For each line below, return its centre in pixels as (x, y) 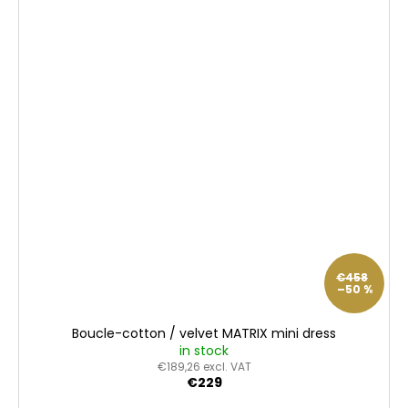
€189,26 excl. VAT (204, 367)
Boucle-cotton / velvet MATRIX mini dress (204, 334)
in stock (204, 351)
